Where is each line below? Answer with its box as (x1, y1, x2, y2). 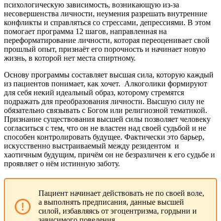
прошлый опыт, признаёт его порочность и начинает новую (4, 44, 206, 53)
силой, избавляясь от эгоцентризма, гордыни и (38, 206, 197, 215)
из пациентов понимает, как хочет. (4, 79, 120, 88)
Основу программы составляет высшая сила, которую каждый (4, 70, 214, 79)
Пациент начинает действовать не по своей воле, (38, 188, 204, 197)
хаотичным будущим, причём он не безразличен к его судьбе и (4, 150, 215, 159)
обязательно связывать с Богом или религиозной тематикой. (4, 106, 207, 114)
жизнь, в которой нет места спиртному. (4, 53, 136, 62)
